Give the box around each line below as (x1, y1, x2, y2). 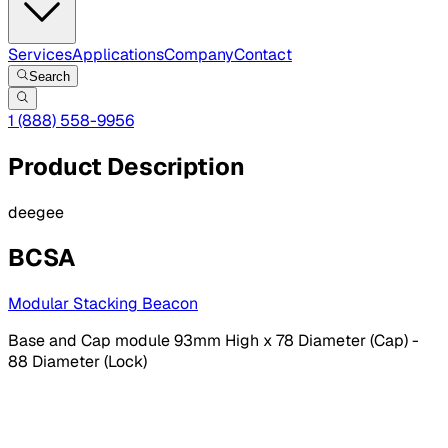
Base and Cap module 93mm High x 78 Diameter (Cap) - (8, 330, 419, 352)
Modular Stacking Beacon (8, 293, 198, 315)
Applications (72, 44, 164, 66)
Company (164, 44, 234, 66)
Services (8, 44, 72, 66)
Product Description (8, 150, 245, 182)
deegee (8, 201, 64, 223)
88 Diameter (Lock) (8, 351, 147, 373)
